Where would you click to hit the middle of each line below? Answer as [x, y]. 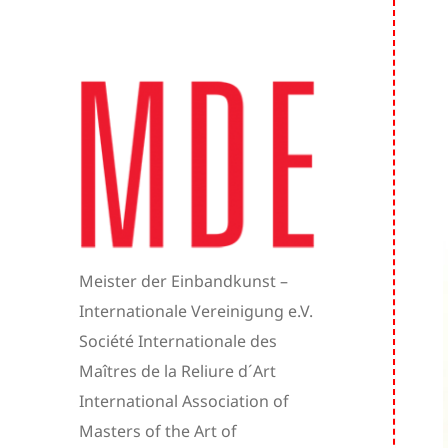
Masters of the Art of [158, 431]
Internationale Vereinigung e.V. [196, 311]
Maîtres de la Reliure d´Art [178, 371]
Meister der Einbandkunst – [184, 281]
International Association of [184, 401]
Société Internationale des [178, 341]
